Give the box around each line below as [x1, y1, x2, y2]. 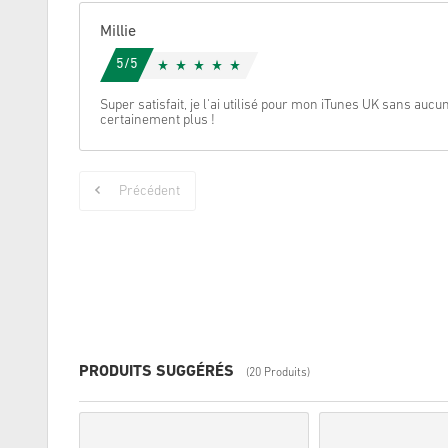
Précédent [119, 184, 180, 199]
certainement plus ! [100, 113, 215, 128]
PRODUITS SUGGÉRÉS [79, 364, 234, 381]
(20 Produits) [246, 367, 310, 380]
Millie [100, 24, 136, 40]
